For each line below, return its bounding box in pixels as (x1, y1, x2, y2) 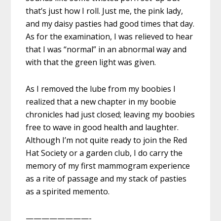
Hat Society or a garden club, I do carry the (26, 147, 183, 158)
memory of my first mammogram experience (26, 160, 190, 171)
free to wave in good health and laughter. (26, 121, 179, 133)
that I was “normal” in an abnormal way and (26, 43, 187, 55)
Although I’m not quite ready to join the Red (26, 134, 187, 146)
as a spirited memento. (26, 185, 110, 197)
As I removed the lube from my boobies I (26, 83, 176, 94)
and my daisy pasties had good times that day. (26, 18, 195, 29)
